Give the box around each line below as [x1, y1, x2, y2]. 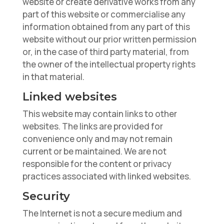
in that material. [22, 71, 84, 82]
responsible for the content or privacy [22, 158, 171, 169]
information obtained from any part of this [22, 21, 190, 32]
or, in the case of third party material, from [22, 46, 189, 57]
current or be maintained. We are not [22, 145, 166, 157]
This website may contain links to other [22, 108, 177, 119]
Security [22, 189, 70, 203]
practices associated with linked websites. [22, 170, 191, 182]
